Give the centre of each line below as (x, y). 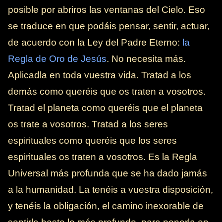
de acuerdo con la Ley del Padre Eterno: (95, 43)
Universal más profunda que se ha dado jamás (108, 173)
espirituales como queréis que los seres (92, 141)
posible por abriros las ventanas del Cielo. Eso (107, 10)
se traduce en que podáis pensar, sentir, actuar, (109, 26)
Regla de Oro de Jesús (57, 59)
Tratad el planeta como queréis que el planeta (105, 108)
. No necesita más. (146, 59)
